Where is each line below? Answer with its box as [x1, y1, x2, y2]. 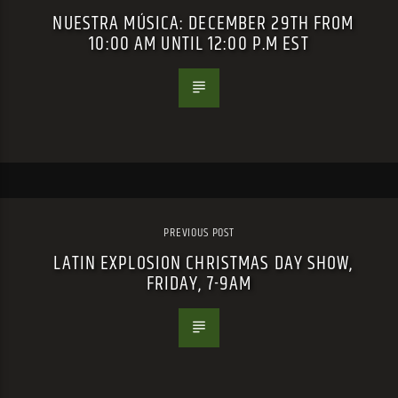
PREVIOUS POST [163, 222, 235, 243]
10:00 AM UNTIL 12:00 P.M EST [89, 28, 309, 60]
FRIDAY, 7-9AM [146, 267, 252, 299]
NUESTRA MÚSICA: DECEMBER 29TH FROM [52, 7, 354, 39]
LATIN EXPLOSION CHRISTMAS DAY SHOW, [53, 247, 354, 279]
